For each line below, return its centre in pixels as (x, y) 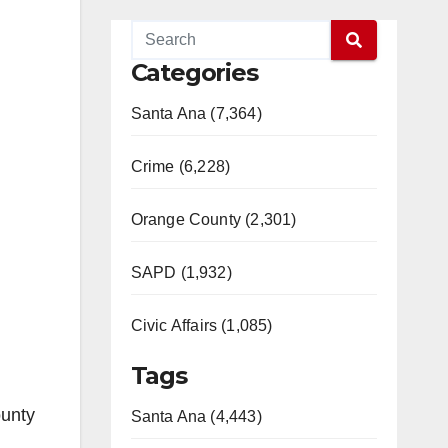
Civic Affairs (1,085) (201, 325)
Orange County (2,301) (213, 219)
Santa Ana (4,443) (196, 416)
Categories (194, 72)
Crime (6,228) (180, 166)
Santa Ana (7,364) (196, 113)
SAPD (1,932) (181, 272)
